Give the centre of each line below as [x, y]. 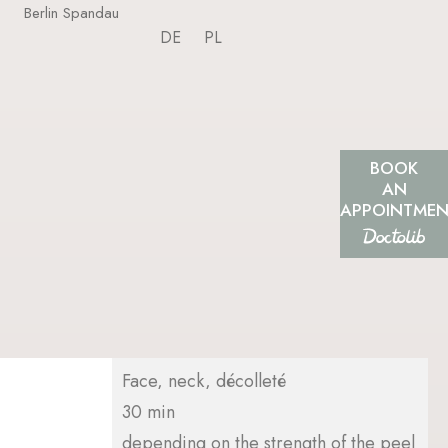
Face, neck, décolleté [204, 380]
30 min [148, 411]
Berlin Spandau [71, 13]
